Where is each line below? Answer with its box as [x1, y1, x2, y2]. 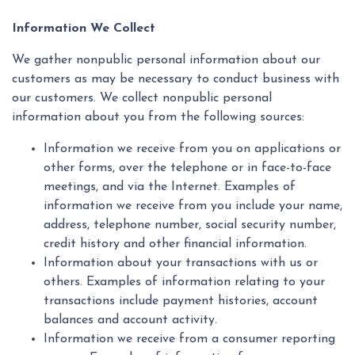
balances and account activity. [44, 314, 217, 327]
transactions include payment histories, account [44, 295, 318, 308]
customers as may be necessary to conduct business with [12, 73, 339, 86]
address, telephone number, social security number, [44, 219, 336, 232]
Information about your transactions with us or [44, 257, 318, 270]
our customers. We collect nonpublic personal [12, 92, 272, 105]
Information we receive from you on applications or [44, 143, 341, 156]
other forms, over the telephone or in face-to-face [44, 162, 331, 175]
